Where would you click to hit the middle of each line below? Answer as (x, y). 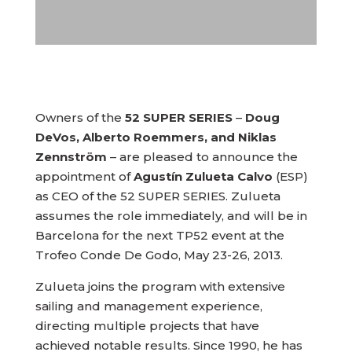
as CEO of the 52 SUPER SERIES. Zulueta (158, 196)
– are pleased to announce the (202, 157)
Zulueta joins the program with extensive (160, 286)
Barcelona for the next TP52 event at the (159, 235)
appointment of (84, 176)
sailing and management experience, (148, 306)
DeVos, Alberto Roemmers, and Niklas (156, 137)
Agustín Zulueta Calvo (203, 176)
